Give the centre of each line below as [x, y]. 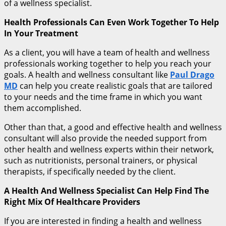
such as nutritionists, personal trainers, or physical [101, 160]
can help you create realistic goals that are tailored [115, 86]
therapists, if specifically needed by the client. [90, 171]
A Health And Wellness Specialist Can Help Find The [106, 190]
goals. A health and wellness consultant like [87, 74]
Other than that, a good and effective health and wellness [113, 127]
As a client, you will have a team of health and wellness [107, 52]
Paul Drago [192, 74]
